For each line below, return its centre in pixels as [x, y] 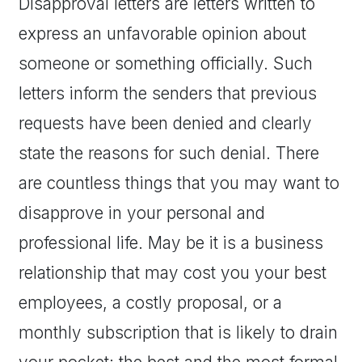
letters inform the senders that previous [168, 94]
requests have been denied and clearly [165, 124]
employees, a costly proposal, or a [150, 303]
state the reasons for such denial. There [169, 154]
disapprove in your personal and [142, 213]
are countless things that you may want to [179, 183]
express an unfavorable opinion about [162, 34]
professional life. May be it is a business [171, 243]
